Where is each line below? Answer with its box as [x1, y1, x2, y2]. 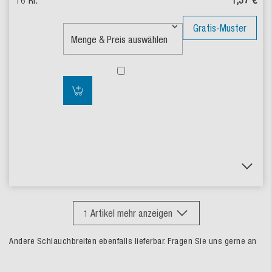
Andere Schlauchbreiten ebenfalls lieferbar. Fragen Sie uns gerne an [9, 236, 257, 246]
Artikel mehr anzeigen [90, 207, 172, 219]
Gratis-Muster [193, 22, 246, 33]
